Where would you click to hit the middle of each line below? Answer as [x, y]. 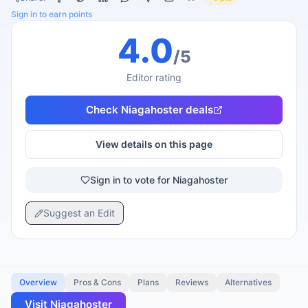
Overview [38, 282]
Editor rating [154, 77]
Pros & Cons [97, 282]
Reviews [192, 282]
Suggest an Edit [79, 213]
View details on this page [154, 144]
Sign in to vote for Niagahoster [159, 180]
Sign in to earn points [52, 14]
